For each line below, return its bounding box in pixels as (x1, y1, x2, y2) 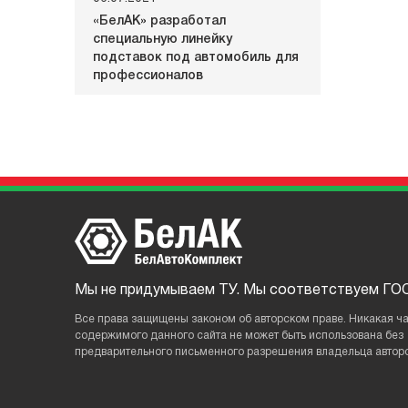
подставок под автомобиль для (93, 52, 299, 64)
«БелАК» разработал (93, 15, 226, 27)
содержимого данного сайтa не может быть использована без (75, 331, 403, 341)
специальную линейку (93, 34, 232, 46)
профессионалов (93, 70, 203, 82)
